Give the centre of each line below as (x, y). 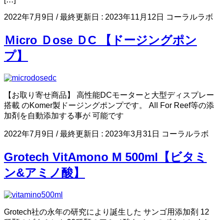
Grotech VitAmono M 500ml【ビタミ (105, 157)
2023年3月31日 (132, 134)
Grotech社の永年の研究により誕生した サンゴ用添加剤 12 (107, 212)
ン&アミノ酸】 (44, 172)
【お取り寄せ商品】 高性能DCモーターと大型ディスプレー (109, 95)
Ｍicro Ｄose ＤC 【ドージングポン (100, 40)
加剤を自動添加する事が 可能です (64, 116)
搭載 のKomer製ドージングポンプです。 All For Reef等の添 (109, 105)
